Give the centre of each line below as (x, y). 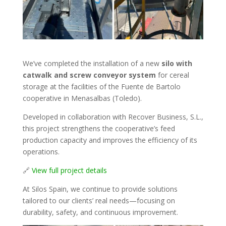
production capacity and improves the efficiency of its (110, 140)
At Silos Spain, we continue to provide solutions (100, 189)
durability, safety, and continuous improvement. (100, 212)
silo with (177, 64)
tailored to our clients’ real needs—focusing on (99, 201)
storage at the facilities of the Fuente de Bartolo (101, 87)
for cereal (172, 75)
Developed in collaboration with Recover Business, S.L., (113, 117)
